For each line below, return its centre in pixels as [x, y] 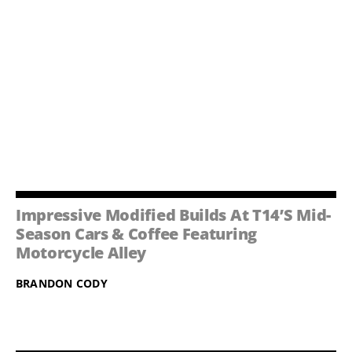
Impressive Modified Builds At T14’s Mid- [173, 215]
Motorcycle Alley [81, 253]
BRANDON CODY [61, 284]
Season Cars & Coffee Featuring [136, 234]
